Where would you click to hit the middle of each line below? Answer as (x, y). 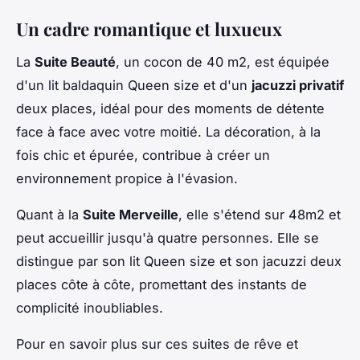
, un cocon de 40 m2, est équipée (223, 61)
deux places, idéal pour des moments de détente (170, 108)
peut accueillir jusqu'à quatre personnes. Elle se (168, 237)
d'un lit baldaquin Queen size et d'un (134, 85)
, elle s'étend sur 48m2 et (260, 214)
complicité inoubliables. (90, 307)
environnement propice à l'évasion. (127, 178)
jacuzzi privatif (298, 85)
